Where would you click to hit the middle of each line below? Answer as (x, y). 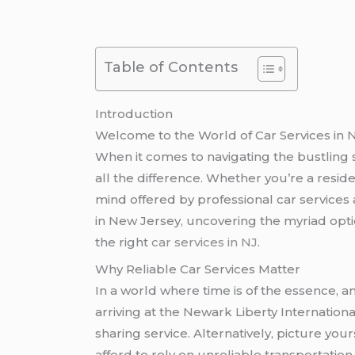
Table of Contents (171, 67)
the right (124, 242)
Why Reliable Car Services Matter (198, 269)
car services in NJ (205, 242)
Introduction (134, 113)
